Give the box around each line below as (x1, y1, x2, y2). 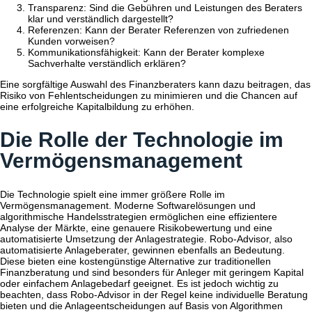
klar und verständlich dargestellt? (28, 13, 173, 25)
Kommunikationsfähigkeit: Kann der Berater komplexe (28, 47, 265, 58)
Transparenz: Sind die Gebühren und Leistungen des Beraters (28, 2, 302, 14)
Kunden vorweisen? (28, 36, 115, 47)
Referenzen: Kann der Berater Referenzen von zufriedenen (28, 24, 289, 36)
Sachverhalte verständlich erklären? (28, 58, 186, 70)
